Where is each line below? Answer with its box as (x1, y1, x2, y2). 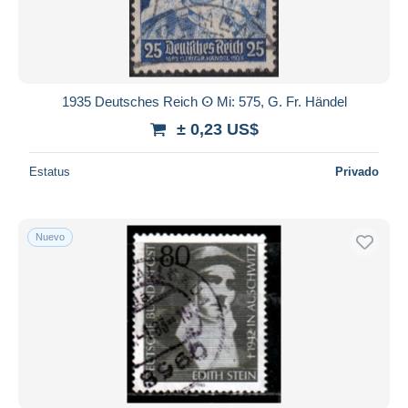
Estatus (29, 164, 70, 178)
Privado (335, 164, 379, 178)
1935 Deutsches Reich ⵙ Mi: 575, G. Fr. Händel (61, 93, 347, 109)
